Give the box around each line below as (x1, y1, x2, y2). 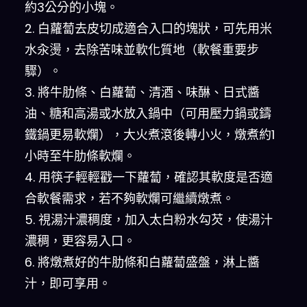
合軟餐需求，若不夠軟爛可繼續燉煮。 (25, 189, 234, 207)
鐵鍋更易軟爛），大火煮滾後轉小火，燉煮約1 (25, 125, 275, 143)
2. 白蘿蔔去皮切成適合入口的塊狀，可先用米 (25, 19, 272, 37)
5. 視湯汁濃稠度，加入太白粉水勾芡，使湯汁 (25, 210, 273, 228)
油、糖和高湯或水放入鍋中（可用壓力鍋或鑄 (25, 104, 271, 122)
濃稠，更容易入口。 (25, 232, 136, 249)
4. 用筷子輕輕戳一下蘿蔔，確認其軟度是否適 (25, 168, 273, 186)
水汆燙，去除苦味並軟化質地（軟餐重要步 (25, 40, 259, 58)
